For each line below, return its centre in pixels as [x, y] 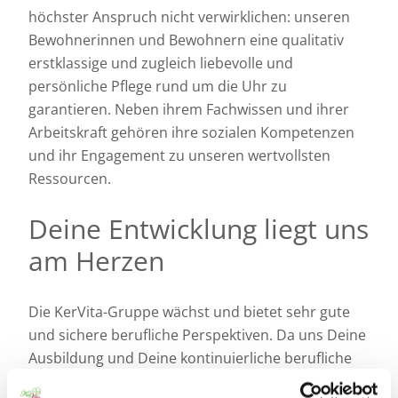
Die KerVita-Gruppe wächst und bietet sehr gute [189, 311]
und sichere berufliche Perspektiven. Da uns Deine [197, 334]
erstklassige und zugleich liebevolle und [161, 63]
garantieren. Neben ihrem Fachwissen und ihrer [189, 109]
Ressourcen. [70, 178]
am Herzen [96, 260]
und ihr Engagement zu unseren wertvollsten [179, 155]
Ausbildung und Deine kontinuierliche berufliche [190, 358]
